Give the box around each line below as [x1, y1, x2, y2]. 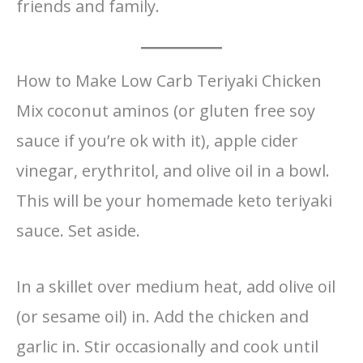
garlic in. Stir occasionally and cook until [16, 335, 318, 357]
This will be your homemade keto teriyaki [16, 189, 332, 211]
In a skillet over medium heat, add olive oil [16, 275, 335, 297]
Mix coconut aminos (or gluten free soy [16, 99, 315, 122]
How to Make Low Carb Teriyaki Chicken [16, 69, 322, 92]
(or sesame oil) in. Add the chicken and [16, 305, 309, 327]
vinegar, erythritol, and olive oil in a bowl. [16, 159, 330, 181]
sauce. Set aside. [16, 219, 140, 241]
